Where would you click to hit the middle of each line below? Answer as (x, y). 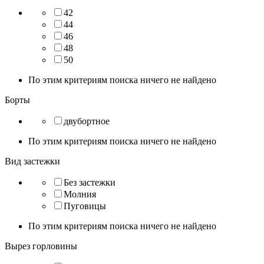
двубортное (87, 121)
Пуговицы (85, 206)
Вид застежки (32, 161)
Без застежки (90, 182)
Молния (80, 194)
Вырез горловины (41, 246)
